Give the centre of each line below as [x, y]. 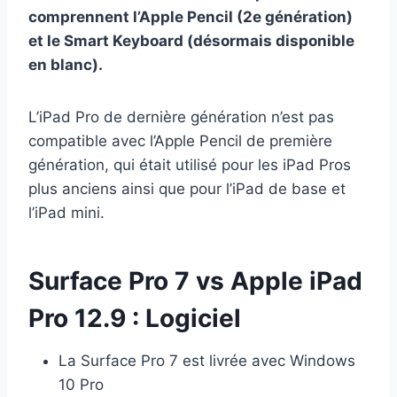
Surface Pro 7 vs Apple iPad [195, 281]
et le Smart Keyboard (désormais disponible [191, 41]
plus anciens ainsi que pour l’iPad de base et [187, 189]
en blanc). [66, 65]
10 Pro [81, 385]
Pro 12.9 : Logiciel [135, 319]
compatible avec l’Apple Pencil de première [180, 141]
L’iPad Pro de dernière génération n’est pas [181, 117]
